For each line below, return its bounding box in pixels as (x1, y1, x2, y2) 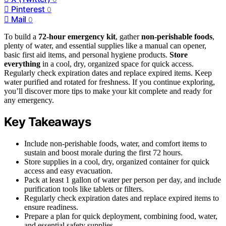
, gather (116, 32, 141, 41)
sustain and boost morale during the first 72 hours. (24, 148, 183, 157)
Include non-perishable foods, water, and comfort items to (24, 139, 207, 148)
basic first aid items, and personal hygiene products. (4, 50, 169, 59)
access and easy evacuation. (24, 166, 112, 176)
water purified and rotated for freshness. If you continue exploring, (4, 77, 215, 86)
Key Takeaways (4, 115, 91, 130)
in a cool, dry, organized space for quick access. (40, 59, 194, 68)
